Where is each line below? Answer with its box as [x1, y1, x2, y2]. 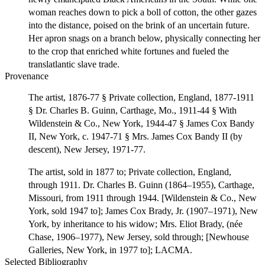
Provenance [5, 70, 49, 81]
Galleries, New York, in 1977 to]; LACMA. [28, 244, 192, 255]
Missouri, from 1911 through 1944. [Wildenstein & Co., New [28, 192, 257, 203]
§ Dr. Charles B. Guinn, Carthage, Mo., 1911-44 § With [28, 105, 237, 115]
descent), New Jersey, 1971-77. [28, 144, 146, 154]
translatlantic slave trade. [28, 59, 119, 69]
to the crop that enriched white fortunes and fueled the [28, 46, 229, 56]
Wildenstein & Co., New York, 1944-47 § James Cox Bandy [28, 118, 254, 128]
